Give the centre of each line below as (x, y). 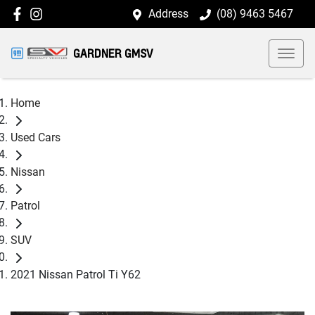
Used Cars (36, 137)
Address (168, 14)
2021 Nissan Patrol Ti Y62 (76, 274)
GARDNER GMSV (113, 53)
